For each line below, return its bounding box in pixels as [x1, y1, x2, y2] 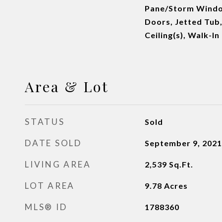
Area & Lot [25, 77, 109, 96]
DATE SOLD [25, 138, 82, 148]
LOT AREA [25, 180, 75, 191]
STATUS [25, 116, 65, 127]
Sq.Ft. [168, 160, 193, 169]
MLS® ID [25, 202, 67, 212]
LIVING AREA [25, 159, 91, 169]
